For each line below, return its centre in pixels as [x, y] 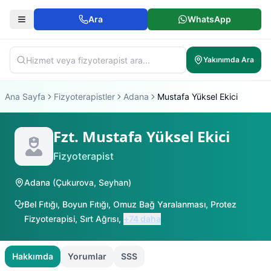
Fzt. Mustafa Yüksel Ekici [142, 136]
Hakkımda [33, 256]
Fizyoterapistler [84, 96]
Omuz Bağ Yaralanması [159, 204]
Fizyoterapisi [50, 219]
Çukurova [75, 182]
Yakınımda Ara [229, 60]
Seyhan [113, 182]
